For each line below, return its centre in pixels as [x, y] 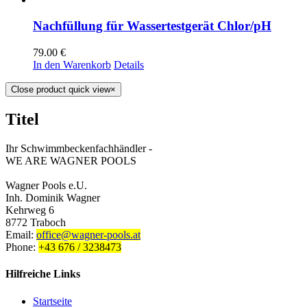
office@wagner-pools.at [88, 235]
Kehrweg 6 [30, 210]
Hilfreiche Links [43, 274]
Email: [21, 235]
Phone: [22, 247]
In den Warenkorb [72, 65]
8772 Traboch [36, 222]
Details [129, 65]
